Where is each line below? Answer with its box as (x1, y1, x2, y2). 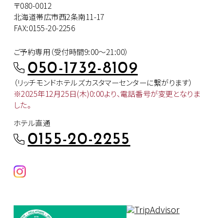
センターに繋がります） (119, 76, 193, 88)
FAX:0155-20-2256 (14, 22, 75, 33)
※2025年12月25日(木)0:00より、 (14, 88, 121, 99)
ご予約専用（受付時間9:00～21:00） (14, 46, 128, 57)
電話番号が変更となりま (120, 88, 200, 99)
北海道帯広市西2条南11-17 (14, 11, 105, 22)
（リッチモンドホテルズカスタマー (14, 76, 119, 88)
